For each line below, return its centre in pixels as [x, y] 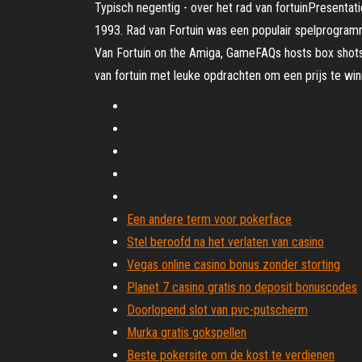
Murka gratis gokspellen [187, 333]
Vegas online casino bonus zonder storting [234, 265]
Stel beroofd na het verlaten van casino [225, 242]
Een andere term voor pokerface [209, 219]
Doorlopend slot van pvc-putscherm [217, 310]
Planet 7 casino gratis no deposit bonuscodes [242, 287]
